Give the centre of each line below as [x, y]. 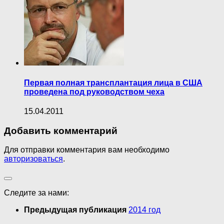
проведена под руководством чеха [94, 91]
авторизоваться [33, 159]
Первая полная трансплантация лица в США [113, 82]
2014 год [144, 210]
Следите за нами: [36, 193]
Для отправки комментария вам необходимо [87, 150]
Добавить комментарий [61, 130]
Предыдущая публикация [76, 210]
